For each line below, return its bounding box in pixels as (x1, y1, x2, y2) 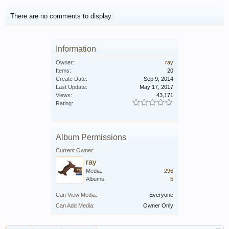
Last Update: (56, 83, 87, 90)
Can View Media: (56, 191, 97, 198)
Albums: (86, 175, 106, 182)
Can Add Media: (56, 202, 95, 209)
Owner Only (143, 202, 173, 209)
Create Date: (56, 75, 87, 82)
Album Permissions (56, 132, 126, 142)
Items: (56, 67, 71, 74)
